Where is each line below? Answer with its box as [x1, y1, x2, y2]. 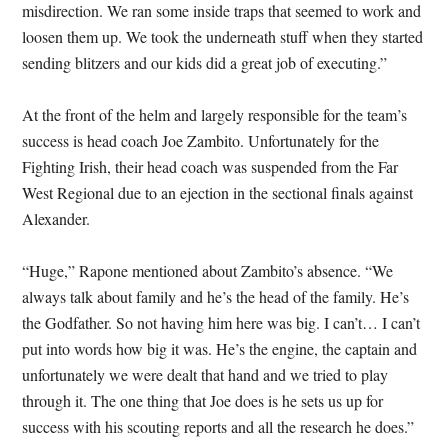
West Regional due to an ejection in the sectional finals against [22, 182, 414, 203]
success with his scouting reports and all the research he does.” [22, 416, 415, 437]
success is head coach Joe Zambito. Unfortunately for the [22, 130, 380, 151]
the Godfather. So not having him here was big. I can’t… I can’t [22, 312, 421, 333]
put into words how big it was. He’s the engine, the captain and [22, 338, 418, 359]
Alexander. [22, 208, 91, 229]
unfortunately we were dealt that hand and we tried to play [22, 364, 389, 385]
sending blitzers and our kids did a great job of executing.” [22, 52, 388, 73]
